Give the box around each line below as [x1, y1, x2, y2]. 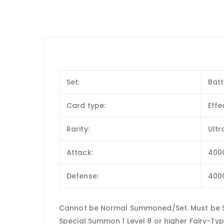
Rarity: [66, 123, 89, 134]
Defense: [66, 170, 98, 181]
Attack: [66, 147, 93, 157]
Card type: [66, 100, 105, 110]
